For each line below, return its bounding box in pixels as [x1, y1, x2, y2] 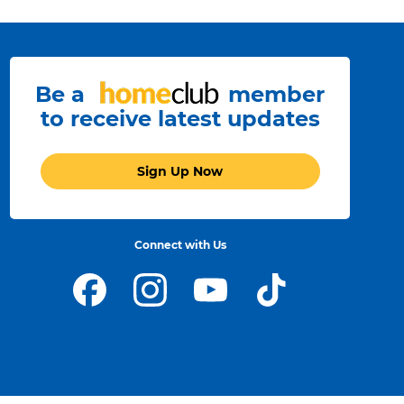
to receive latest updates [40, 105, 320, 132]
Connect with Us [133, 238, 226, 252]
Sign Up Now [137, 162, 223, 179]
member [228, 81, 325, 108]
